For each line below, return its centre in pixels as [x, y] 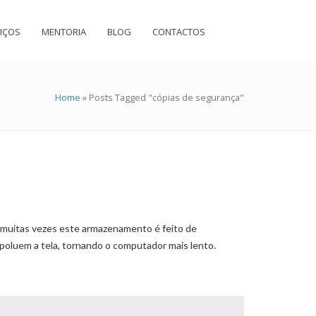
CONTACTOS [179, 32]
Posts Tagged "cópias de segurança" [166, 97]
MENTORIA [64, 32]
